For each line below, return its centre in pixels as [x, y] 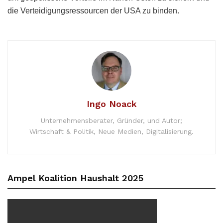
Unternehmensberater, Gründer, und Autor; [111, 121]
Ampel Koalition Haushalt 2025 [75, 178]
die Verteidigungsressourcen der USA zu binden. [93, 11]
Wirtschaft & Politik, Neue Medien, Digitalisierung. [111, 132]
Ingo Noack [111, 104]
